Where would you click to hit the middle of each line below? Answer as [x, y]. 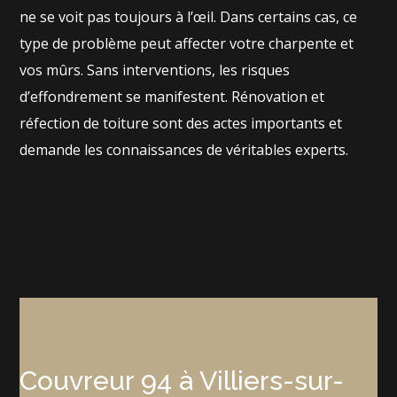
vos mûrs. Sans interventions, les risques [155, 70]
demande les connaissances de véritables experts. [184, 149]
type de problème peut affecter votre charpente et [187, 43]
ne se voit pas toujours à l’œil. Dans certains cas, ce [189, 16]
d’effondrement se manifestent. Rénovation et [172, 96]
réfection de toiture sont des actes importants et [181, 123]
